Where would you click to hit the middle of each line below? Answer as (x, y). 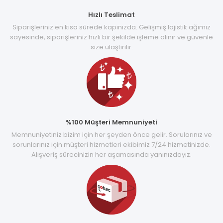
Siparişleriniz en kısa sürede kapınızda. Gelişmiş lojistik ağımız (111, 27)
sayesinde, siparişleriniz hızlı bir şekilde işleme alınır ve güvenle (111, 37)
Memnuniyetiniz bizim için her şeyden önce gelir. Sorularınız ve (111, 134)
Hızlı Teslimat (111, 14)
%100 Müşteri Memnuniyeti (111, 122)
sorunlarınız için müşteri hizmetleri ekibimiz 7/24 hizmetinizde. (111, 144)
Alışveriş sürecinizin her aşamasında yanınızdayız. (111, 154)
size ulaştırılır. (111, 47)
